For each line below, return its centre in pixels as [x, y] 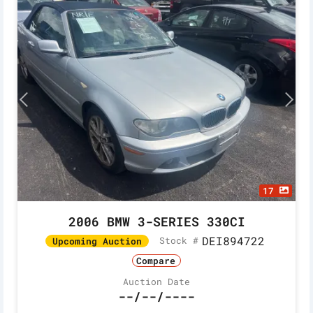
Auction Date [156, 282]
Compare [156, 260]
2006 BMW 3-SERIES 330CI [156, 221]
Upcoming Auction [97, 241]
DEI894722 [233, 240]
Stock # [179, 241]
